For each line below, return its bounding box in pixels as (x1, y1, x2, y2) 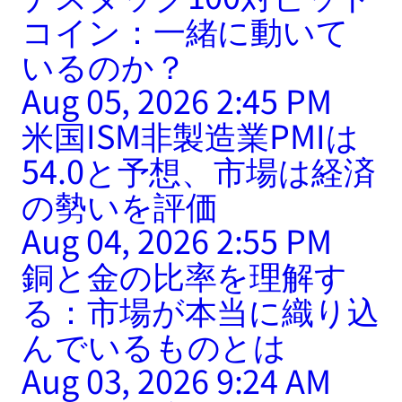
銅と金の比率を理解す (22, 251, 348, 299)
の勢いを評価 (22, 181, 218, 229)
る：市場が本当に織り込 (22, 286, 380, 334)
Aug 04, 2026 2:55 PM (22, 216, 332, 264)
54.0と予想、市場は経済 (22, 146, 376, 194)
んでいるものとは (22, 321, 287, 369)
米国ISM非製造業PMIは (22, 111, 359, 159)
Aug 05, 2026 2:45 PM (22, 76, 332, 124)
